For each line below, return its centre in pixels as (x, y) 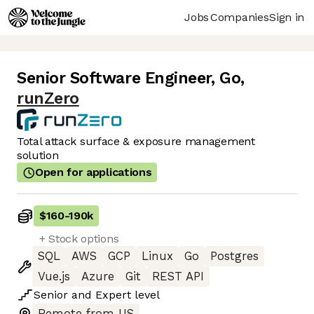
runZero (48, 99)
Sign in (287, 17)
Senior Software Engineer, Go (129, 78)
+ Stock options (79, 239)
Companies (240, 17)
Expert (113, 295)
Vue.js (54, 277)
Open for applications (94, 172)
